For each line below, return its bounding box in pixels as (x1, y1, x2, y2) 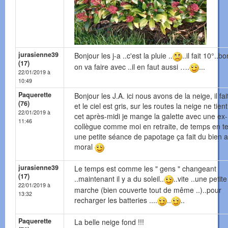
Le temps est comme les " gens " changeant (74, 163, 216, 174)
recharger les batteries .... (74, 195, 157, 206)
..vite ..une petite (174, 174, 227, 184)
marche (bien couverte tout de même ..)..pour (74, 185, 221, 195)
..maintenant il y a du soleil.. (74, 174, 164, 184)
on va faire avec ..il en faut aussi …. (74, 62, 189, 72)
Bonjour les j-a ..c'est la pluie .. (74, 50, 173, 61)
